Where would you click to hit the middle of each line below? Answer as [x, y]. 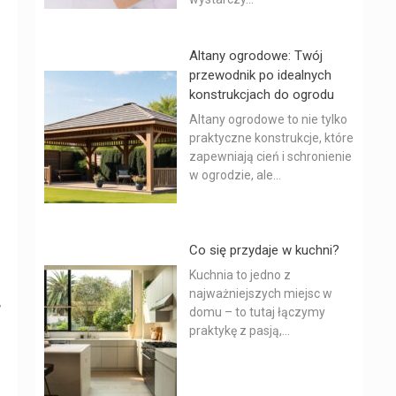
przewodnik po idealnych [260, 75]
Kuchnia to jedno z [240, 275]
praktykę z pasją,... [240, 331]
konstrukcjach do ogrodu [262, 95]
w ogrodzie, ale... [235, 175]
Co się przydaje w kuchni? [264, 250]
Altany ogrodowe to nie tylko [268, 119]
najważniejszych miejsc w [261, 293]
